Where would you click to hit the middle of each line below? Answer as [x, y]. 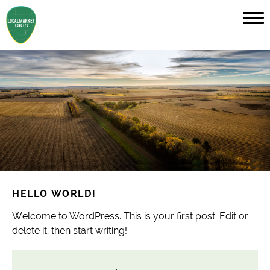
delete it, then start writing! [70, 231]
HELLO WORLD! [54, 194]
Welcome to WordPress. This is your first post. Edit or [130, 216]
